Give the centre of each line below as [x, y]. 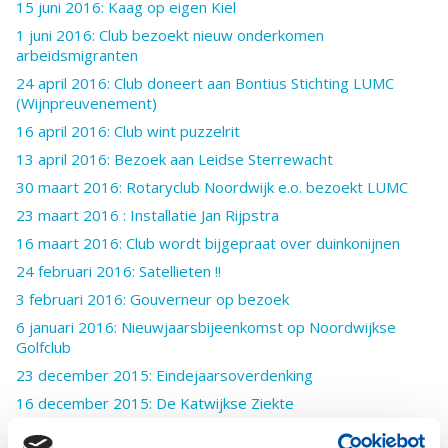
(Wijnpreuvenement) [86, 102]
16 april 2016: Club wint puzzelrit [128, 130]
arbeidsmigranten [77, 54]
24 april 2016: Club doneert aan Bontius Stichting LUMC [205, 82]
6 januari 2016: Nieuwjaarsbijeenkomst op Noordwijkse [206, 326]
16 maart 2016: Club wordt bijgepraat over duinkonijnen [208, 242]
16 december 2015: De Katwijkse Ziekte [155, 402]
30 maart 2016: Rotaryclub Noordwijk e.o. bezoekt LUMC [212, 186]
